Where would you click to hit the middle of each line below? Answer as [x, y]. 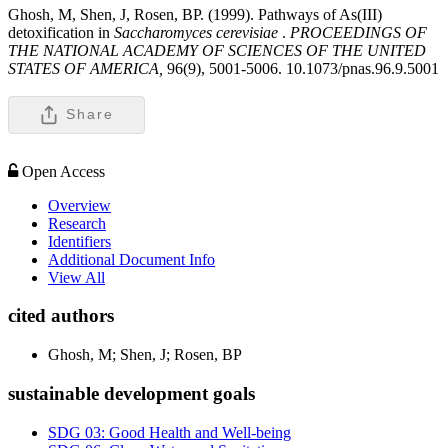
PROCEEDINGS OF [356, 32]
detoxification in [61, 32]
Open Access [63, 171]
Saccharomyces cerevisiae [196, 32]
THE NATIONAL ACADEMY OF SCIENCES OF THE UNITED [217, 50]
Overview [79, 205]
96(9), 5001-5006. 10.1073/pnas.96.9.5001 [303, 68]
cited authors [61, 316]
